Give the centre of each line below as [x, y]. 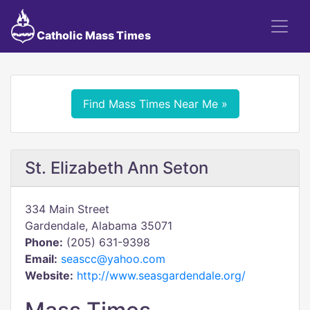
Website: [49, 275]
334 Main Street [67, 209]
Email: [41, 259]
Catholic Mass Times [92, 35]
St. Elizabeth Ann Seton [117, 168]
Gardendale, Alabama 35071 [99, 226]
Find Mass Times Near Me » [155, 104]
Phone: [44, 242]
